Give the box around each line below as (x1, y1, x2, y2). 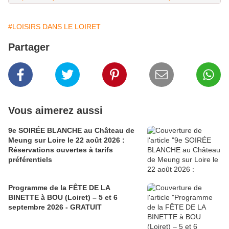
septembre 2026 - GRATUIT (8, 203, 102, 212)
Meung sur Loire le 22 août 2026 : (8, 136, 125, 145)
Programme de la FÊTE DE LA (8, 184, 68, 192)
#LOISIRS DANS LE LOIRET (8, 22, 101, 31)
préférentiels (8, 155, 52, 164)
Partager (8, 41, 50, 53)
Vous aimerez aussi (8, 105, 103, 117)
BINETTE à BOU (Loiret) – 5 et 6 (8, 193, 47, 202)
